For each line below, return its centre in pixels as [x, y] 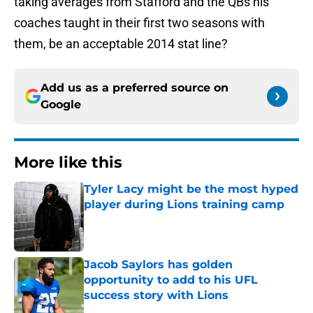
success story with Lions [156, 296]
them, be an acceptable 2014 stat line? [121, 44]
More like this [68, 163]
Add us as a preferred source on [134, 88]
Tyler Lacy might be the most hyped [191, 189]
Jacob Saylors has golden [158, 265]
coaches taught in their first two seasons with [139, 23]
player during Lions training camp [184, 205]
